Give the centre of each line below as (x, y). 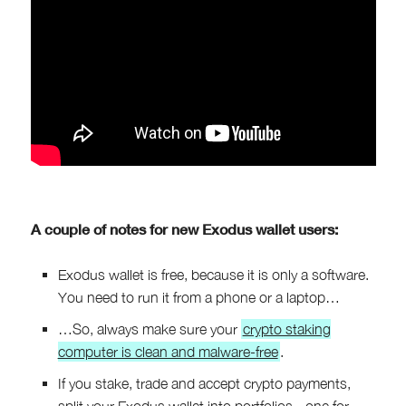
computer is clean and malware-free (168, 351)
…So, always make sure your (149, 329)
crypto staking (286, 329)
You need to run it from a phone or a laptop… (198, 297)
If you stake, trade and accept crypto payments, (204, 383)
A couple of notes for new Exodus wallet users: (184, 228)
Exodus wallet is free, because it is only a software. (213, 274)
